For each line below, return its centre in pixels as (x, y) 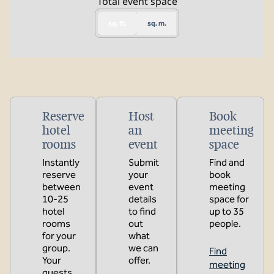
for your (59, 236)
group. (56, 248)
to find (142, 211)
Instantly (61, 162)
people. (225, 224)
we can (143, 248)
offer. (139, 260)
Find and (227, 162)
